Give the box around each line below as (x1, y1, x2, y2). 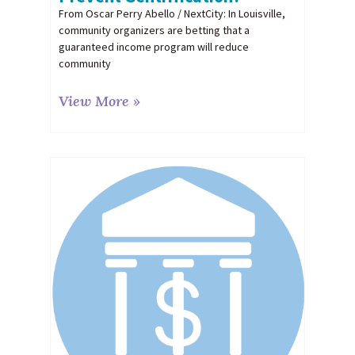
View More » (58, 91, 140, 110)
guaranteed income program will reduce (58, 39, 249, 54)
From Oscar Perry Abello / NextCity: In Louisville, (58, 6, 285, 21)
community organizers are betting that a (58, 22, 250, 37)
